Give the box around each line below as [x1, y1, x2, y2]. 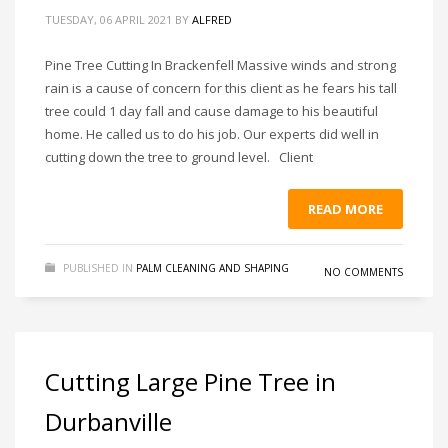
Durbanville [45, 405, 172, 438]
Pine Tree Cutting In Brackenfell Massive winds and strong [45, 56, 396, 74]
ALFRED [192, 12, 232, 27]
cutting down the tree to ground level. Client [45, 148, 313, 166]
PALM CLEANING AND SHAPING [136, 261, 289, 275]
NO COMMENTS [324, 265, 403, 279]
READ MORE [308, 200, 383, 218]
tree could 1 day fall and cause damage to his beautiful [45, 102, 378, 120]
